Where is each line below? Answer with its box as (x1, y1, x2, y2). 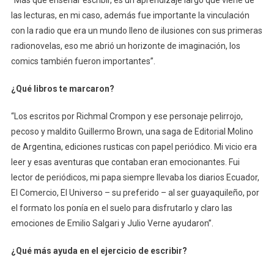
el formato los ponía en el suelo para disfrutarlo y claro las (10, 202, 232, 213)
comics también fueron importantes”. (10, 56, 155, 66)
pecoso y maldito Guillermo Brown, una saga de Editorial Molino (10, 126, 253, 136)
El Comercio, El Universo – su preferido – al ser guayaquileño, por (10, 187, 259, 198)
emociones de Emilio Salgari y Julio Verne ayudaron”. (10, 218, 213, 228)
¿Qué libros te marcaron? (10, 83, 114, 94)
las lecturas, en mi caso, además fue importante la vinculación (10, 10, 250, 20)
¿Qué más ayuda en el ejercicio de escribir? (10, 245, 187, 256)
